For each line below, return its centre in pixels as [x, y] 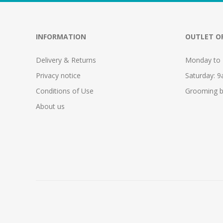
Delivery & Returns [66, 60]
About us [50, 107]
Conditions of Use [65, 91]
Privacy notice [58, 76]
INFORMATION [61, 37]
